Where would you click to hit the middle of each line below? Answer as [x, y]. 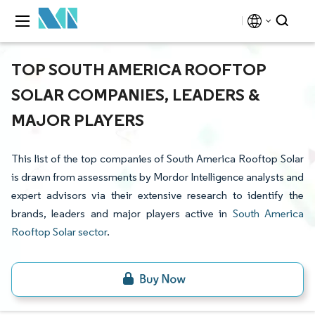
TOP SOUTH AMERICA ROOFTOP [139, 69]
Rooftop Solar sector [59, 232]
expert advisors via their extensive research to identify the [157, 195]
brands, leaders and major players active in [122, 213]
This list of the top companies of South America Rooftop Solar [157, 159]
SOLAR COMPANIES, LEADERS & [136, 94]
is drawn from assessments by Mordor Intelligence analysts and [157, 177]
